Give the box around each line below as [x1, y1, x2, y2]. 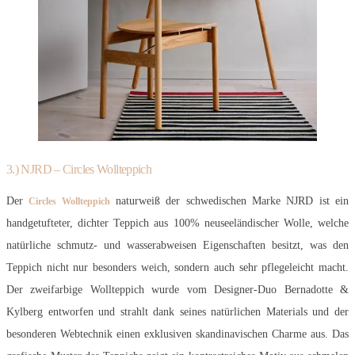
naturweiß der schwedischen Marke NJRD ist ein [109, 194, 349, 207]
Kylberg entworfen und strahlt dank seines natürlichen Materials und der [6, 305, 349, 318]
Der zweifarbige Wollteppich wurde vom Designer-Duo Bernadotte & [6, 283, 349, 296]
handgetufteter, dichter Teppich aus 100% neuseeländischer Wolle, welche [6, 216, 349, 229]
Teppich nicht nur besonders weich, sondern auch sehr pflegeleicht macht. [6, 261, 349, 273]
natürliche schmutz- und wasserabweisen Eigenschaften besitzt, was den [6, 239, 349, 251]
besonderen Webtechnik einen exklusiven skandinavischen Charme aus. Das [6, 327, 349, 340]
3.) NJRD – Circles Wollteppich [6, 162, 152, 177]
